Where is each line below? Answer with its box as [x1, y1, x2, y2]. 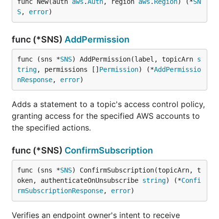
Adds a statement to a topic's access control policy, [12, 99, 205, 109]
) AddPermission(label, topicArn [72, 55, 197, 63]
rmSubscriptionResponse [17, 187, 103, 195]
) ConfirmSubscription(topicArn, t [72, 166, 201, 174]
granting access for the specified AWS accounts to [12, 111, 200, 121]
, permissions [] [37, 66, 99, 73]
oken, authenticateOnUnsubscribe [17, 176, 142, 184]
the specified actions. [12, 123, 91, 132]
